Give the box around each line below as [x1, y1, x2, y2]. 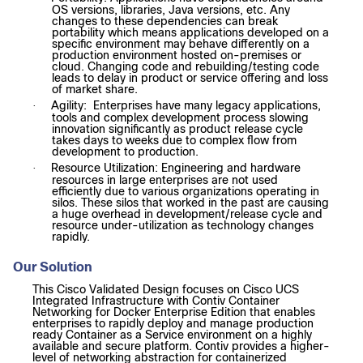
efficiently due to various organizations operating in [52, 185, 319, 199]
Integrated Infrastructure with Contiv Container [32, 294, 280, 308]
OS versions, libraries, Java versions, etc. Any [52, 3, 290, 17]
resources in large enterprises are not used [52, 173, 278, 187]
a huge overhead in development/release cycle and [52, 207, 322, 221]
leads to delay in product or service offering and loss [52, 71, 328, 85]
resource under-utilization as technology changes [52, 219, 314, 233]
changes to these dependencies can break [52, 15, 278, 28]
